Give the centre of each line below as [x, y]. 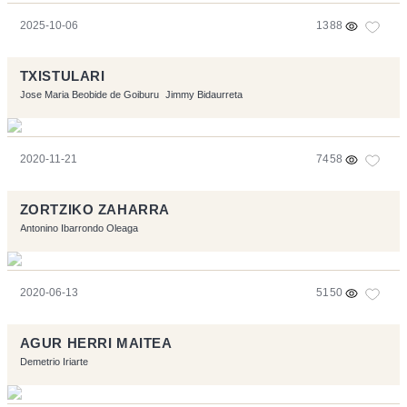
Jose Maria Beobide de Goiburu [89, 95]
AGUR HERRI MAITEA [96, 344]
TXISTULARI [62, 77]
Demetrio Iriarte [54, 362]
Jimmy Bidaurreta [203, 95]
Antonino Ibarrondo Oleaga [79, 228]
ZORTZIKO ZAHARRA [94, 210]
